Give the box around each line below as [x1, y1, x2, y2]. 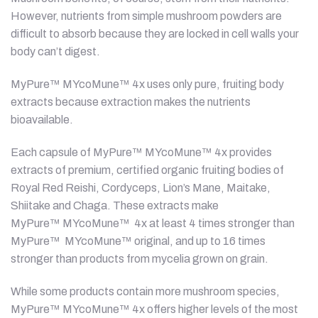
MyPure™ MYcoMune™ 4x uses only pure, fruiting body [11, 78, 284, 91]
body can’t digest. [11, 45, 100, 58]
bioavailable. [11, 114, 73, 126]
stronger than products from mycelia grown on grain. [11, 252, 268, 265]
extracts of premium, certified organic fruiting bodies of [11, 163, 284, 176]
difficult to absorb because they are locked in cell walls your [11, 28, 299, 40]
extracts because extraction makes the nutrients [11, 96, 251, 109]
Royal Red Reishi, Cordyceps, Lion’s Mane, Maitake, [11, 181, 270, 194]
